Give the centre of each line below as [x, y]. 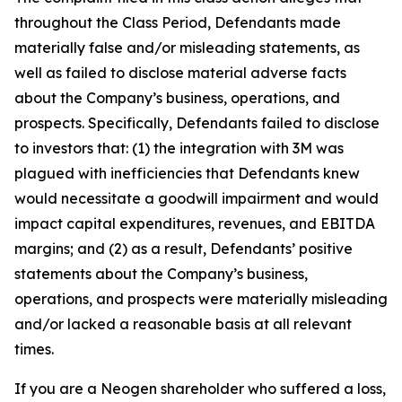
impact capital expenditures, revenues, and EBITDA [195, 223]
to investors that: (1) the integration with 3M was [179, 148]
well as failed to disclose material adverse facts [180, 73]
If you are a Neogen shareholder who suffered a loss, [200, 389]
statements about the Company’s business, [161, 274]
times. [34, 349]
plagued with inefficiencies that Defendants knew [187, 173]
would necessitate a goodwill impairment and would [197, 198]
